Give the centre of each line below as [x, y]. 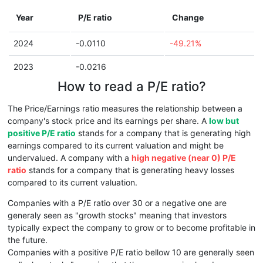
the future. [28, 240]
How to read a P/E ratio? [131, 86]
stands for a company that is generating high [163, 133]
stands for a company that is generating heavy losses [130, 170]
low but [224, 121]
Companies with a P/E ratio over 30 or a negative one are [117, 203]
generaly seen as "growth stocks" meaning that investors [117, 215]
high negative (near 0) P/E [184, 158]
